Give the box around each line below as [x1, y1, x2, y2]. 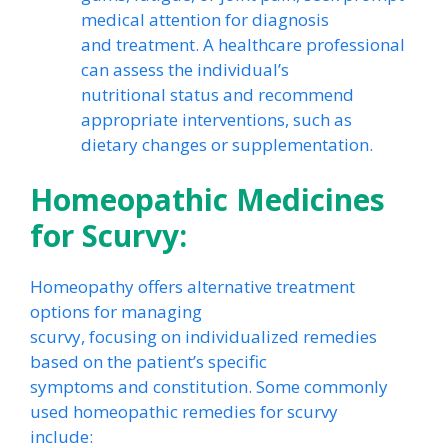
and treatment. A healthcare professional [81, 32, 405, 56]
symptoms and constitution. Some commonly [30, 375, 388, 398]
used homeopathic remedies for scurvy [30, 400, 338, 423]
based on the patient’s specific [30, 350, 267, 373]
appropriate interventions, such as [81, 107, 352, 131]
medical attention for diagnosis [81, 7, 329, 31]
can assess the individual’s [81, 57, 289, 81]
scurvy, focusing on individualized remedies [30, 325, 377, 348]
